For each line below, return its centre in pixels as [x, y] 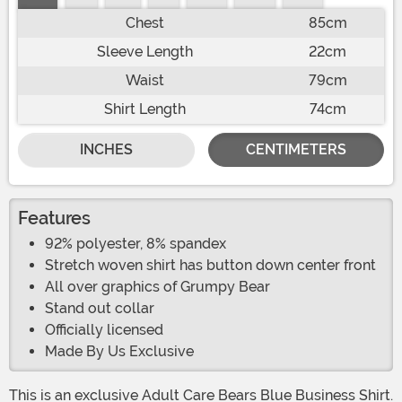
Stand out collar [100, 309]
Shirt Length [144, 109]
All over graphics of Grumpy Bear [157, 287]
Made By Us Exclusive [119, 352]
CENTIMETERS [296, 150]
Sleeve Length [144, 52]
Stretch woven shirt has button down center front [210, 266]
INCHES [106, 150]
